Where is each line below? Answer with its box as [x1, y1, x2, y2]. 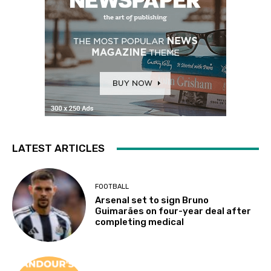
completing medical [95, 216, 184, 227]
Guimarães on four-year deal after [95, 205, 252, 217]
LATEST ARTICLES [12, 142, 105, 154]
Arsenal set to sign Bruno [95, 194, 209, 206]
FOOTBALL [95, 182, 129, 191]
